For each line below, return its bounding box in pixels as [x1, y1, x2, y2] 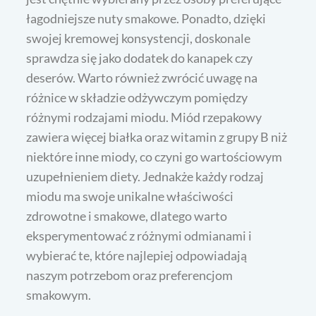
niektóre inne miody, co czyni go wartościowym [26, 149, 283, 165]
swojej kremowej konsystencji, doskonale [26, 30, 251, 47]
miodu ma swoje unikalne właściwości [26, 188, 234, 205]
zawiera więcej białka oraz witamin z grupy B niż [26, 129, 288, 145]
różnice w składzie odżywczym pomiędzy [26, 90, 248, 106]
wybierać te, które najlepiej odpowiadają [26, 248, 248, 264]
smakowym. [26, 287, 92, 303]
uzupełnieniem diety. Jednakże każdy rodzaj [26, 169, 265, 185]
